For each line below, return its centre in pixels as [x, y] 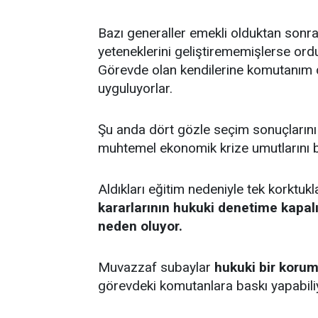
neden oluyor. [140, 226]
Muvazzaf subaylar [156, 267]
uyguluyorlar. [135, 88]
